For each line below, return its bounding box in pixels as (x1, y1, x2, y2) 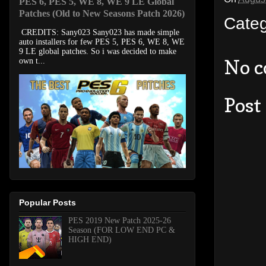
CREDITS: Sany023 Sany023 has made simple (19, 28, 179, 37)
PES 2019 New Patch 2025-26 (68, 216, 171, 225)
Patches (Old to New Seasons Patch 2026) (19, 8, 185, 20)
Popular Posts (19, 197, 76, 207)
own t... (19, 56, 45, 66)
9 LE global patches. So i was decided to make (19, 47, 176, 56)
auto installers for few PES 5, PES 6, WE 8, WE (19, 37, 185, 47)
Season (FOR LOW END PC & (68, 225, 175, 235)
